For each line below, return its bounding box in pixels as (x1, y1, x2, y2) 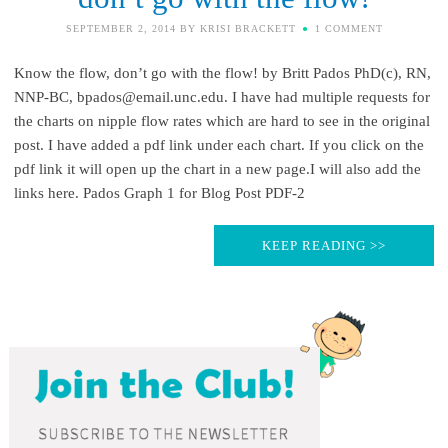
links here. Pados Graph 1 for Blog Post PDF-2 (13, 184, 305, 201)
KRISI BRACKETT (199, 22, 296, 34)
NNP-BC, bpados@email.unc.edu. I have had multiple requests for (13, 88, 430, 105)
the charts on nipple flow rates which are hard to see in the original (13, 112, 430, 129)
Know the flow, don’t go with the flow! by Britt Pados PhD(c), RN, (13, 64, 431, 81)
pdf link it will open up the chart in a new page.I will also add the (13, 160, 421, 177)
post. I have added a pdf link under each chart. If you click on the (13, 136, 424, 153)
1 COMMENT (314, 22, 383, 34)
